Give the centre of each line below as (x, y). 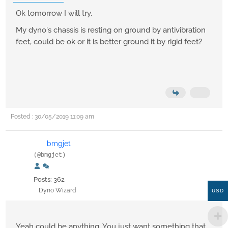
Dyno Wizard (57, 191)
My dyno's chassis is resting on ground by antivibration (111, 30)
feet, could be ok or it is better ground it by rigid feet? (110, 42)
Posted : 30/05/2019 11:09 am (52, 117)
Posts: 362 (49, 180)
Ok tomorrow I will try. (55, 13)
